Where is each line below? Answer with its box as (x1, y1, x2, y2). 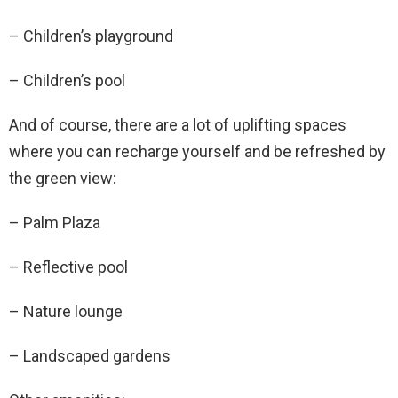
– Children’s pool (9, 71, 125, 90)
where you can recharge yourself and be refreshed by (9, 142, 386, 161)
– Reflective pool (9, 258, 128, 276)
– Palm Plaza (9, 213, 100, 232)
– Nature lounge (9, 302, 123, 321)
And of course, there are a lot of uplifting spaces (9, 115, 346, 134)
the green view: (9, 169, 116, 187)
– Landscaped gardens (9, 346, 171, 365)
